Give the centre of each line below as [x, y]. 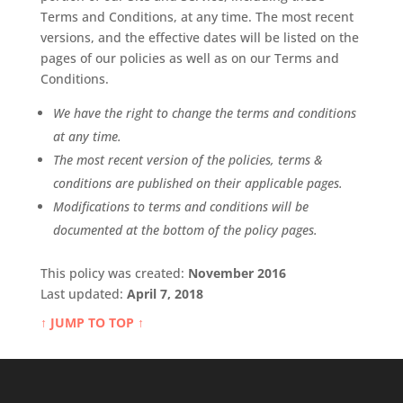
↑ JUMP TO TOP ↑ [92, 322]
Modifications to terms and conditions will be [180, 206]
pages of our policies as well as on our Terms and [189, 58]
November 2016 [237, 273]
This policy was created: [114, 273]
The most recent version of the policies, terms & [188, 159]
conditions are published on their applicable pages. [197, 183]
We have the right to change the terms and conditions [204, 112]
